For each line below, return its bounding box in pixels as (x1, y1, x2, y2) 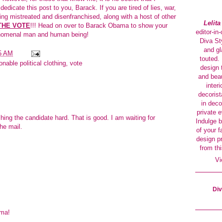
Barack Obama (86, 21, 129, 29)
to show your (129, 21, 167, 29)
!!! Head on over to (30, 21, 86, 29)
